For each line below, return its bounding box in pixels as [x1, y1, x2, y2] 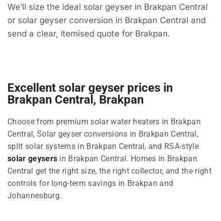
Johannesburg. [7, 190, 62, 200]
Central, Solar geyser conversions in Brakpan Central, [7, 129, 198, 139]
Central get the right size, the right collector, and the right [7, 166, 212, 176]
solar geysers [7, 153, 58, 163]
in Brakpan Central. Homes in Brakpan [57, 153, 198, 163]
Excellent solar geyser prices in [7, 80, 173, 95]
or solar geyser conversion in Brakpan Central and [7, 15, 206, 26]
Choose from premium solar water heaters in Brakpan [7, 116, 201, 126]
